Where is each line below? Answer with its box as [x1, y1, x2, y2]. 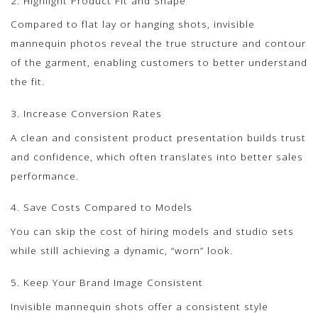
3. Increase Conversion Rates [11, 106, 162, 120]
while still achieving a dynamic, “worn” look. [11, 243, 233, 258]
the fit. [11, 75, 45, 89]
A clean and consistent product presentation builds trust [11, 130, 306, 144]
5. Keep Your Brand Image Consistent [11, 275, 203, 289]
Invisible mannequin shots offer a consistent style [11, 299, 268, 313]
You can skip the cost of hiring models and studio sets [11, 224, 294, 238]
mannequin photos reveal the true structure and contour [11, 36, 306, 50]
